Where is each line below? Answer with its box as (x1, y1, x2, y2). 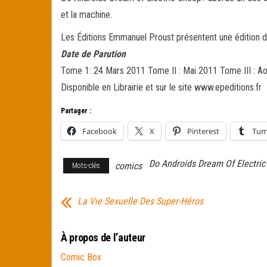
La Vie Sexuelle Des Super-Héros (77, 195, 203, 207)
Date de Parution (61, 48, 126, 60)
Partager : (61, 107, 91, 115)
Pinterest (187, 126, 219, 136)
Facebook (82, 126, 117, 136)
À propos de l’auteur (61, 231, 145, 244)
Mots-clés (72, 162, 100, 170)
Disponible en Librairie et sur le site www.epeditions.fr (61, 82, 262, 93)
